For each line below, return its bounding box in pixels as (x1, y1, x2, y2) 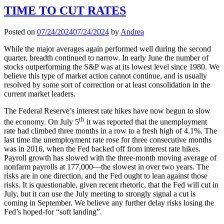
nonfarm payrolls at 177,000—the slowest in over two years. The (4, 162, 209, 171)
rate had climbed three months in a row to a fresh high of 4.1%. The (4, 126, 217, 135)
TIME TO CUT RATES (4, 3, 126, 17)
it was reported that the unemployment (84, 117, 207, 126)
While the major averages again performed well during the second (4, 44, 211, 53)
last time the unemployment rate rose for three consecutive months (4, 135, 211, 144)
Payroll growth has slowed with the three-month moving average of (4, 153, 216, 162)
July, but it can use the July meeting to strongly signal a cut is (4, 189, 195, 198)
